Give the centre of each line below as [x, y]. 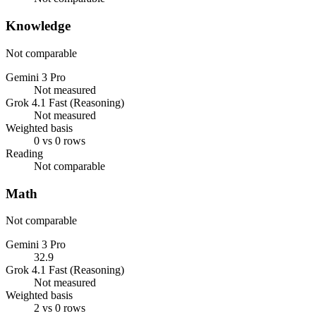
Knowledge [38, 26]
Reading [24, 153]
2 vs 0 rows [60, 308]
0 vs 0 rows [60, 140]
